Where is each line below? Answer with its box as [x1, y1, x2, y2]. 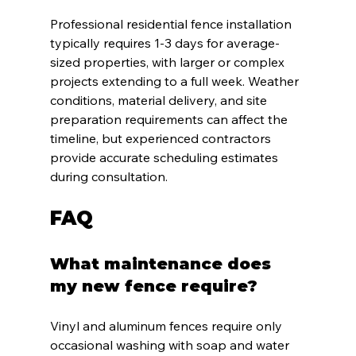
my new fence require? [49, 277, 257, 296]
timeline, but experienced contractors [49, 130, 274, 147]
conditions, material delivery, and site [49, 92, 270, 109]
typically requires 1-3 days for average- [49, 35, 280, 52]
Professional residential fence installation [49, 16, 295, 33]
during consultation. [49, 168, 168, 185]
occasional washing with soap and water [49, 337, 292, 354]
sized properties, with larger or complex [49, 54, 288, 71]
